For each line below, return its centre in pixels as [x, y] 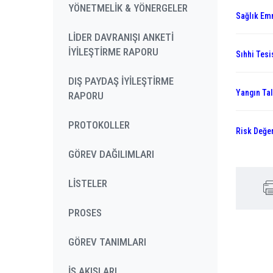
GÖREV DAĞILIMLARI [111, 154]
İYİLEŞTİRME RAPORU [113, 52]
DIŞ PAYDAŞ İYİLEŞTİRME [121, 81]
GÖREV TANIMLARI [107, 242]
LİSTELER [88, 183]
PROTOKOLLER [99, 125]
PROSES [85, 213]
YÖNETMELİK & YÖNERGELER [128, 8]
